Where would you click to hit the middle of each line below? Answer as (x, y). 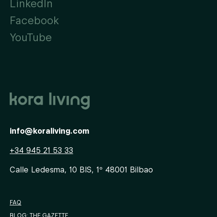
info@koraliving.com (49, 131)
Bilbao (141, 170)
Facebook (34, 20)
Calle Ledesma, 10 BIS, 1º (56, 170)
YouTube (31, 37)
